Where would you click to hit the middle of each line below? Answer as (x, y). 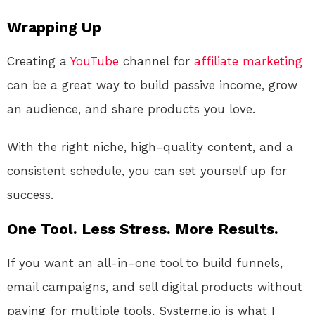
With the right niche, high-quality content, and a (150, 147)
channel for (156, 62)
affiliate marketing (248, 62)
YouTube (95, 62)
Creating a (39, 62)
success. (30, 195)
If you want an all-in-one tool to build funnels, (145, 263)
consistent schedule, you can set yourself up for (147, 171)
